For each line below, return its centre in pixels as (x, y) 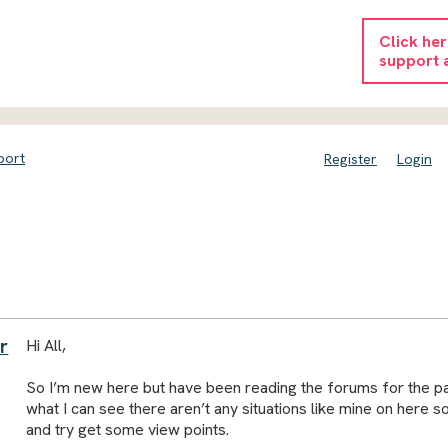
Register (350, 159)
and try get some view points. (127, 429)
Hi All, (45, 345)
